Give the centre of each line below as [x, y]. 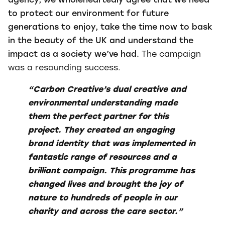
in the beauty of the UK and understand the [101, 41]
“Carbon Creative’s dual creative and [107, 90]
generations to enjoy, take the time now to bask [110, 27]
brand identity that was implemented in [112, 144]
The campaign [171, 54]
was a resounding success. [64, 68]
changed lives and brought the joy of [105, 185]
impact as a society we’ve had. [75, 54]
